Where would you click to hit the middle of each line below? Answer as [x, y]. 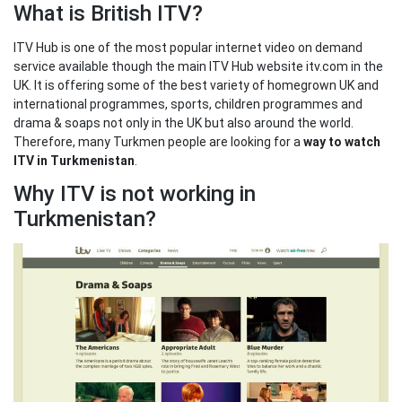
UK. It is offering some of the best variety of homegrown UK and [196, 85]
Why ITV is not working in [135, 193]
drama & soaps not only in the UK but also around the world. [184, 122]
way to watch [342, 141]
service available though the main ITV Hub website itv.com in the [198, 66]
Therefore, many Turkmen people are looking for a [158, 141]
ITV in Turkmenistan [74, 160]
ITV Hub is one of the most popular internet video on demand [188, 47]
